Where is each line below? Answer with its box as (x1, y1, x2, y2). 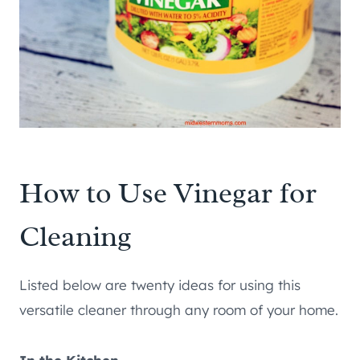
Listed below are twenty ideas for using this (19, 276, 301, 293)
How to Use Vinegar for (19, 174, 317, 211)
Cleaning (19, 217, 132, 255)
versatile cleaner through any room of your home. (19, 301, 338, 318)
